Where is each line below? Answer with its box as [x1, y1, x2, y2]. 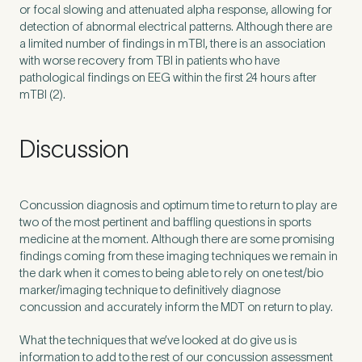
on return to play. [245, 300, 333, 314]
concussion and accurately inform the [19, 300, 221, 314]
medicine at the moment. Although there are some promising [19, 232, 335, 246]
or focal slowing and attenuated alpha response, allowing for [19, 2, 332, 16]
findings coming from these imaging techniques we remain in [19, 249, 338, 263]
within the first [170, 70, 246, 84]
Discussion [19, 136, 129, 162]
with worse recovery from [19, 53, 156, 67]
